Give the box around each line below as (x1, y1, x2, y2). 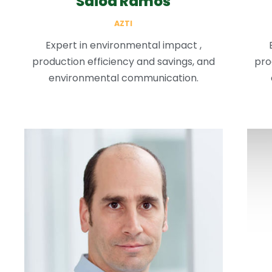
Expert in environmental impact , (45, 38, 202, 52)
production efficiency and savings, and (32, 54, 215, 69)
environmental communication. (48, 70, 199, 85)
